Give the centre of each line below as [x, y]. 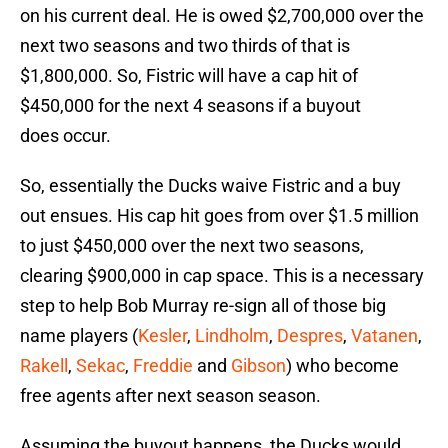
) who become [342, 366]
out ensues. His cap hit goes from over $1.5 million [219, 216]
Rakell [44, 366]
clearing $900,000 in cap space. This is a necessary [222, 276]
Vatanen [384, 336]
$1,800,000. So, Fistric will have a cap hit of [189, 76]
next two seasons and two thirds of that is [185, 46]
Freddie [163, 366]
